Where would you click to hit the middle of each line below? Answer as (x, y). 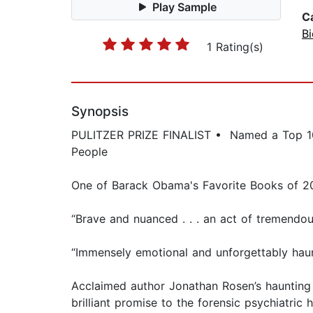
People (89, 152)
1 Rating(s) (235, 47)
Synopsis (100, 112)
